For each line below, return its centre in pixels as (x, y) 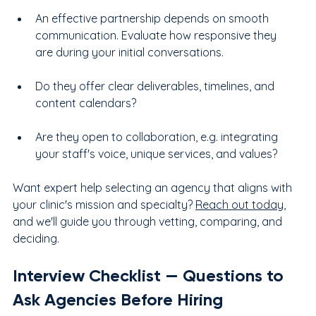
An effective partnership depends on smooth (153, 18)
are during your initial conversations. (129, 52)
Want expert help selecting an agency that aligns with (154, 187)
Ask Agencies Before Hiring (118, 299)
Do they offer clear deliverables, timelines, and (156, 86)
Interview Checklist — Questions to (150, 275)
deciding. (36, 238)
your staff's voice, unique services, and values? (156, 153)
